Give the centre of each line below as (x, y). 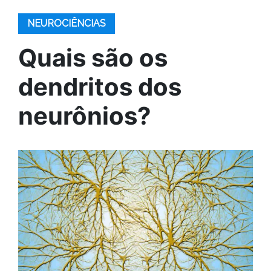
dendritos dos (100, 87)
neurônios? (85, 116)
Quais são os (93, 58)
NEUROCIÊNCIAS (67, 23)
